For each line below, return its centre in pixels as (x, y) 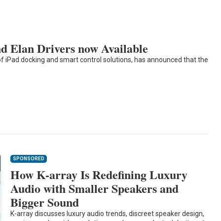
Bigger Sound (45, 202)
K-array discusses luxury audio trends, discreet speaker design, (108, 214)
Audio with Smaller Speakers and (95, 188)
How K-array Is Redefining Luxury (99, 175)
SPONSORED (29, 159)
